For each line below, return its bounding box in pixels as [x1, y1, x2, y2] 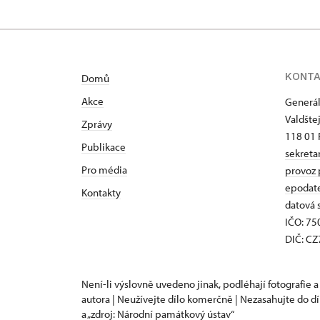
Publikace [81, 140, 126, 154]
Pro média [81, 163, 127, 177]
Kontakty [81, 186, 121, 200]
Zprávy [81, 117, 112, 131]
